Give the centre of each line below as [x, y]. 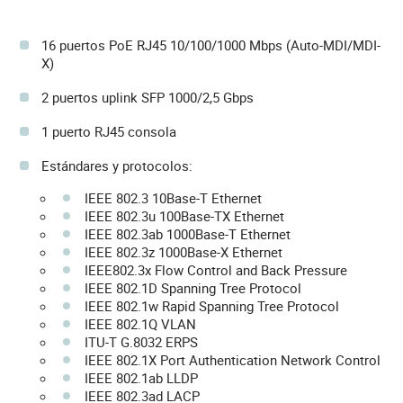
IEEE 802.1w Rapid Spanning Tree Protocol [212, 305]
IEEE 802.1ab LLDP [141, 377]
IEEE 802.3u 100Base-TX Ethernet [184, 215]
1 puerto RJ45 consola [109, 131]
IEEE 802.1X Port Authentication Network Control [233, 359]
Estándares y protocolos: [119, 165]
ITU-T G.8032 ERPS [141, 341]
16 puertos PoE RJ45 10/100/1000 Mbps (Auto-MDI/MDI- [211, 45]
